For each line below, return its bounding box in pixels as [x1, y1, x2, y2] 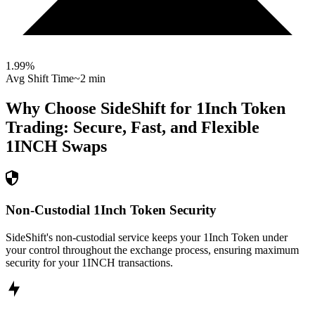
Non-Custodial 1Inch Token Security [6, 202, 217, 217]
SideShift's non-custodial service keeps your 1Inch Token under [6, 231, 288, 243]
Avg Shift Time [6, 72, 74, 85]
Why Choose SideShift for [6, 99, 196, 118]
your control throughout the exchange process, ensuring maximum [6, 243, 299, 256]
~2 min [74, 72, 105, 85]
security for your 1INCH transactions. [6, 256, 173, 269]
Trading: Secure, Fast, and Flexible [6, 118, 259, 137]
